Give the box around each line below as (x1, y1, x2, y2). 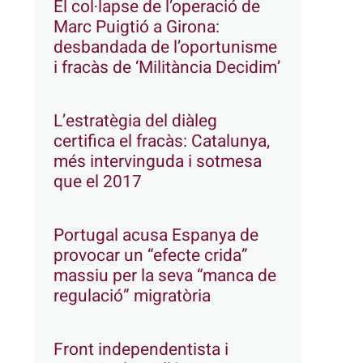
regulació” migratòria (53, 283, 211, 309)
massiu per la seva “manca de (53, 263, 277, 288)
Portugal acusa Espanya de (53, 222, 259, 248)
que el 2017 (53, 169, 143, 194)
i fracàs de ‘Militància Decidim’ (53, 54, 281, 80)
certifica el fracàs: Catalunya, (53, 128, 271, 154)
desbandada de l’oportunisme (53, 34, 278, 60)
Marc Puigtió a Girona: (53, 14, 220, 40)
